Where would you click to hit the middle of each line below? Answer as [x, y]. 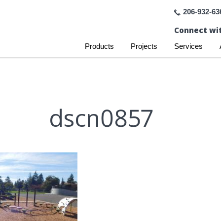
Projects [144, 46]
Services [188, 46]
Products [99, 46]
